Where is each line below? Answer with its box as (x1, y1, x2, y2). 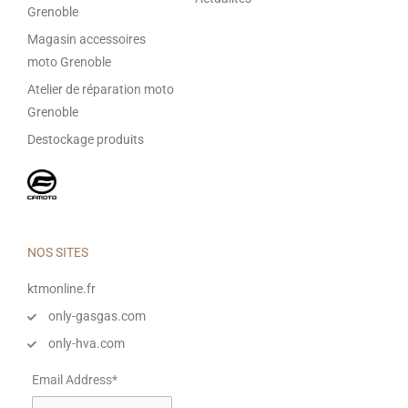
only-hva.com (47, 336, 125, 352)
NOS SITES (27, 245, 88, 260)
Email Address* (32, 372, 117, 388)
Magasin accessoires (27, 32, 146, 47)
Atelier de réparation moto (27, 82, 174, 97)
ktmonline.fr (27, 281, 96, 297)
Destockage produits (27, 132, 144, 148)
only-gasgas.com (47, 309, 146, 324)
